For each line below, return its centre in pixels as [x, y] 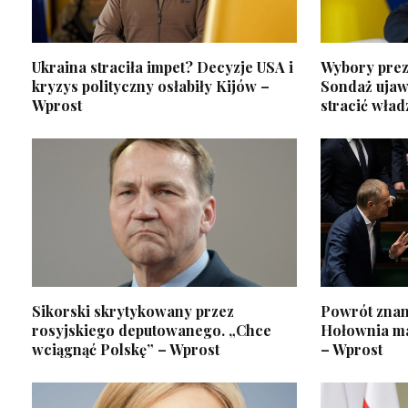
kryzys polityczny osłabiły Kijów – [151, 86]
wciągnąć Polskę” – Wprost [126, 350]
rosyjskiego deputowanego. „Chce [152, 331]
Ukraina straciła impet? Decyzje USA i [163, 66]
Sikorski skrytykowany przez [133, 311]
